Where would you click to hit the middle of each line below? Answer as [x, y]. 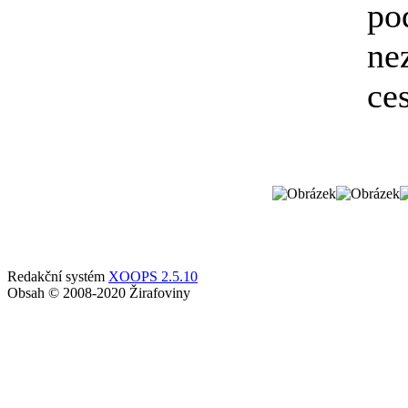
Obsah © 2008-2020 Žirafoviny [99, 293]
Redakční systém [58, 276]
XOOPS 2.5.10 [153, 276]
